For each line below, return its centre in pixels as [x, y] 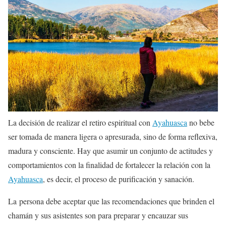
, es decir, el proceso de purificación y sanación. [119, 179]
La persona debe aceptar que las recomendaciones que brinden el [111, 201]
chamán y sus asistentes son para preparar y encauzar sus [98, 215]
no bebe [201, 123]
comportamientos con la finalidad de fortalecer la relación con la [109, 165]
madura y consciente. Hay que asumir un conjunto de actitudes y [110, 151]
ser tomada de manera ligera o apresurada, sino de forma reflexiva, [113, 137]
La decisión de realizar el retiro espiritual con [80, 123]
